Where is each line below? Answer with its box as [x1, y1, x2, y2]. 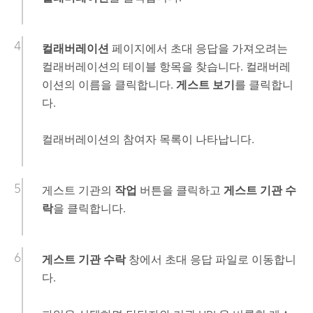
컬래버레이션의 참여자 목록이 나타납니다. [41, 133, 254, 147]
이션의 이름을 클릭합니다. [41, 78, 176, 92]
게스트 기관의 [41, 184, 115, 198]
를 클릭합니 [234, 78, 293, 92]
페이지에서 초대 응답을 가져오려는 [108, 41, 288, 55]
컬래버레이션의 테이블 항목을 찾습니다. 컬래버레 [41, 59, 291, 73]
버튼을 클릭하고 [136, 184, 224, 198]
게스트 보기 [175, 78, 235, 92]
